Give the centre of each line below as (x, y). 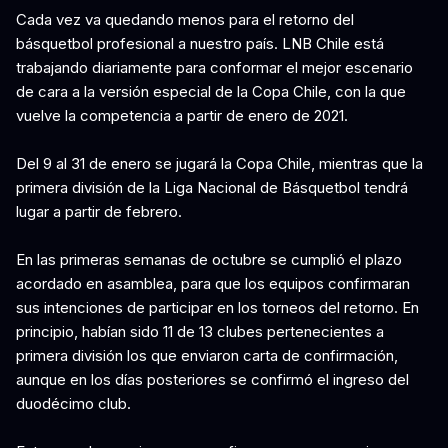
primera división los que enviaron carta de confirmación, (207, 355)
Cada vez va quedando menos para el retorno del (185, 19)
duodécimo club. (73, 403)
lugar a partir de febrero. (99, 211)
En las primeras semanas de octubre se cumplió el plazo (209, 259)
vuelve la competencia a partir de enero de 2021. (182, 115)
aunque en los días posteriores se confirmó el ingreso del (212, 379)
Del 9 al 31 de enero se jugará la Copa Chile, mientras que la (219, 163)
